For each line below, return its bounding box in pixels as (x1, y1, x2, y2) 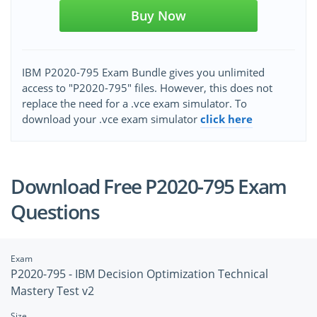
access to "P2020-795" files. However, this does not (22, 81, 272, 96)
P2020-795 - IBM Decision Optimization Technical (11, 266, 268, 282)
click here (200, 112, 253, 127)
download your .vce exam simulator (22, 112, 200, 127)
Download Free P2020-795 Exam (11, 173, 287, 200)
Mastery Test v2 (11, 283, 94, 299)
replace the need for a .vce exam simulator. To (22, 96, 247, 111)
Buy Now (131, 7, 186, 25)
